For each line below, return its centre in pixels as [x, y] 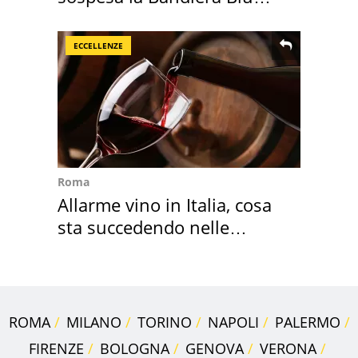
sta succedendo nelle [143, 227]
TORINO [164, 322]
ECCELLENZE [98, 45]
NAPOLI [233, 322]
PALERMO [307, 322]
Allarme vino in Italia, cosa [165, 204]
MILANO [93, 322]
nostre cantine [117, 249]
